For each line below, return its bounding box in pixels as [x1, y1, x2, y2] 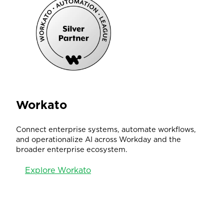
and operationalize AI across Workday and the [16, 135, 181, 144]
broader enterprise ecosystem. [16, 145, 127, 154]
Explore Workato [25, 165, 91, 175]
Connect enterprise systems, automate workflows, [16, 125, 196, 134]
